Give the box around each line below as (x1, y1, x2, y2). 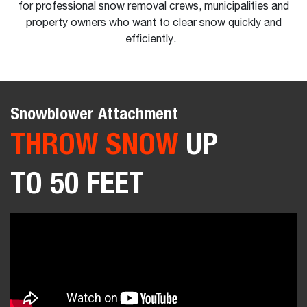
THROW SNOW (10, 125, 178, 161)
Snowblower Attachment (10, 103, 178, 123)
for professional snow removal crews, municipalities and (18, 1, 289, 12)
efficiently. (125, 34, 182, 45)
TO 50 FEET (10, 164, 144, 200)
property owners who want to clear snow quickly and (25, 18, 282, 29)
